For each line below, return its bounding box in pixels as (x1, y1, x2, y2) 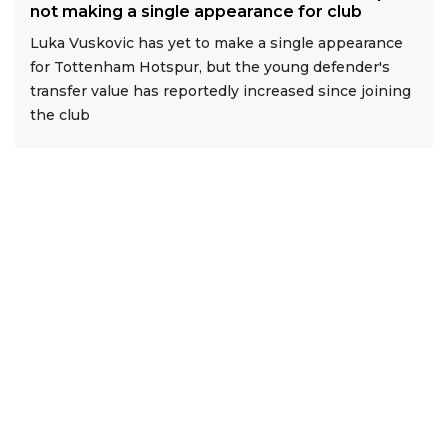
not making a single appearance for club (30, 2, 362, 22)
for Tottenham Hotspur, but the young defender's (30, 58, 390, 77)
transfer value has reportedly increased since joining (30, 82, 411, 101)
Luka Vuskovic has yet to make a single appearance (30, 34, 403, 53)
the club (30, 106, 90, 125)
